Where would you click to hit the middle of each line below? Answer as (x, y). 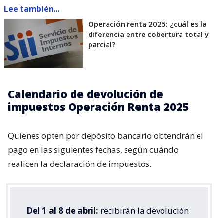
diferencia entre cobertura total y (148, 34)
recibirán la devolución (144, 210)
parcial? (102, 44)
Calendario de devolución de (85, 94)
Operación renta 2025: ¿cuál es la (147, 24)
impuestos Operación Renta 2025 (98, 106)
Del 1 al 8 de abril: (62, 210)
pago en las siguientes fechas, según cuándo (93, 149)
